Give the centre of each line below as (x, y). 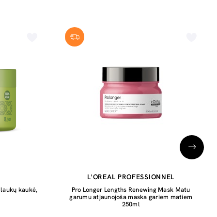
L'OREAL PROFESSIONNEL (131, 177)
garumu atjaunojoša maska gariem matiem (131, 197)
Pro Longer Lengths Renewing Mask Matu (131, 190)
